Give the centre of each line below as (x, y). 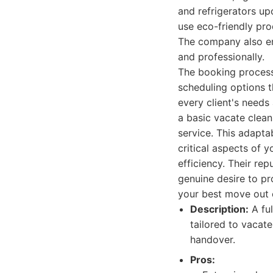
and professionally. (221, 57)
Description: (219, 209)
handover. (213, 239)
